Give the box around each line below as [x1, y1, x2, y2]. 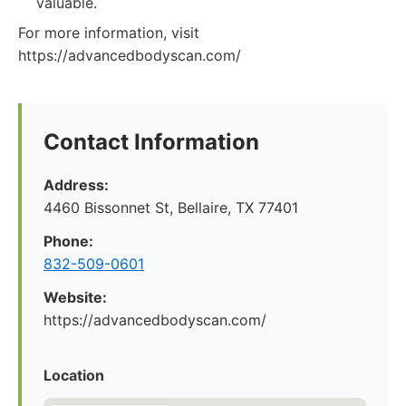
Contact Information [43, 129, 259, 155]
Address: [43, 176, 109, 194]
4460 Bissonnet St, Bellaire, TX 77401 [43, 198, 298, 217]
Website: [43, 288, 107, 306]
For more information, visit [18, 24, 199, 42]
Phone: [43, 232, 93, 250]
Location [43, 366, 104, 384]
